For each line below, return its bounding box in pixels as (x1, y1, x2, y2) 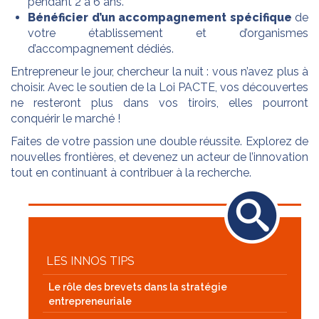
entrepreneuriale (48, 295, 132, 307)
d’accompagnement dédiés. (28, 41, 174, 56)
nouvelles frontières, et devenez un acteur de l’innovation (11, 150, 308, 164)
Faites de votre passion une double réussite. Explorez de (11, 134, 308, 148)
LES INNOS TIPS (46, 253, 135, 268)
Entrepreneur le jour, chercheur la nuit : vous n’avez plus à (11, 64, 308, 78)
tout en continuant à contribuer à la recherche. (11, 165, 251, 179)
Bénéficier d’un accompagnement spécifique (28, 10, 292, 24)
